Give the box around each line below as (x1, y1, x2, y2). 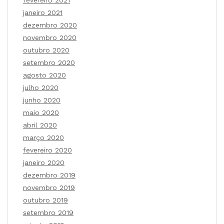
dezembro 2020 (23, 20, 77, 29)
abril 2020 (23, 120, 57, 129)
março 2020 (23, 133, 64, 141)
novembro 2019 (23, 183, 75, 191)
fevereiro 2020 (23, 145, 72, 154)
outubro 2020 (23, 45, 69, 54)
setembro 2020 (23, 58, 75, 66)
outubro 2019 (23, 195, 68, 204)
